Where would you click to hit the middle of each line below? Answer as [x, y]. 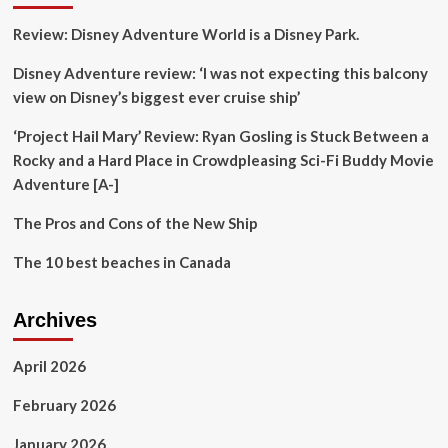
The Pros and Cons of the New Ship [135, 223]
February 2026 [64, 405]
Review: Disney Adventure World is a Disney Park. [185, 34]
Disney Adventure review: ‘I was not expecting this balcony [220, 73]
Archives [54, 320]
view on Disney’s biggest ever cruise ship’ [156, 97]
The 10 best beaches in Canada [121, 262]
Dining [105, 33]
